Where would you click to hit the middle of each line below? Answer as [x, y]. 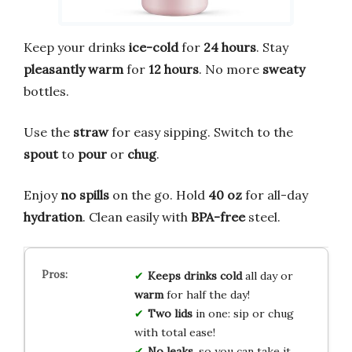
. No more [231, 69]
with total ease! [174, 332]
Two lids [170, 313]
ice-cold [154, 47]
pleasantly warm [73, 69]
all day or [267, 275]
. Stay [272, 47]
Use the [48, 132]
